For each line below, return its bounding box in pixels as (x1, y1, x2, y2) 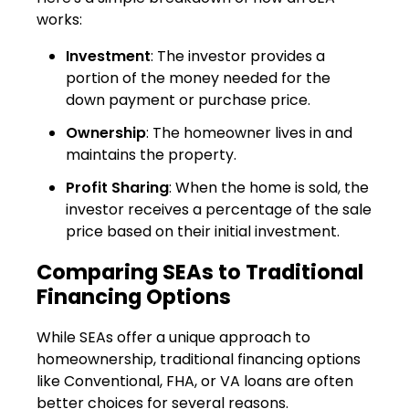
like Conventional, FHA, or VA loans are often (37, 370, 353, 392)
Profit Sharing (66, 176, 169, 198)
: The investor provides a (151, 45, 325, 67)
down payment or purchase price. (66, 89, 310, 110)
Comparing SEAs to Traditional (37, 257, 363, 287)
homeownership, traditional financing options (37, 348, 361, 370)
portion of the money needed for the (66, 67, 330, 89)
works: (37, 8, 82, 30)
